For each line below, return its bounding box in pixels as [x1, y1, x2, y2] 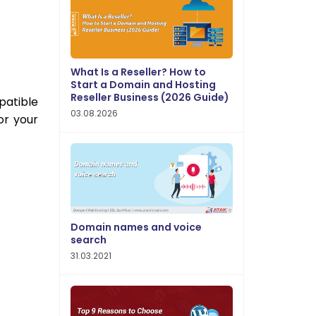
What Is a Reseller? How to [70, 65, 206, 79]
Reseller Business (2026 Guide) [70, 90, 229, 104]
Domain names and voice [70, 220, 202, 234]
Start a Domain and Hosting [70, 78, 216, 92]
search [70, 233, 107, 247]
